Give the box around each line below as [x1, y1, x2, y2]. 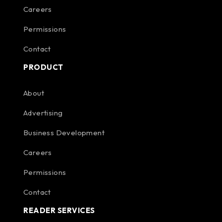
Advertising [23, 108, 63, 118]
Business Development [23, 128, 105, 138]
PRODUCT [23, 62, 63, 72]
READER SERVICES [23, 206, 95, 216]
